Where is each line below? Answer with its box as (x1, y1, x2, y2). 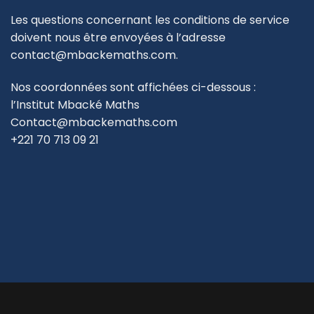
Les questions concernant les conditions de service (11, 12, 289, 29)
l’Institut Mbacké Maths (11, 96, 139, 113)
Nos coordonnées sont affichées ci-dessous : (11, 78, 256, 95)
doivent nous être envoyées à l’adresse (11, 29, 226, 46)
